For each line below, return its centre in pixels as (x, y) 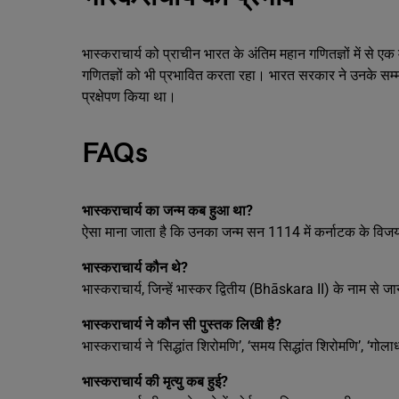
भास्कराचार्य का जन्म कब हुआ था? (167, 211)
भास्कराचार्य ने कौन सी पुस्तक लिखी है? (182, 325)
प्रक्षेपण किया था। (129, 97)
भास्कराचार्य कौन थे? (135, 268)
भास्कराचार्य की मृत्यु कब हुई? (155, 382)
